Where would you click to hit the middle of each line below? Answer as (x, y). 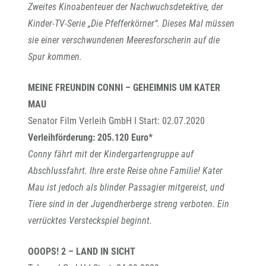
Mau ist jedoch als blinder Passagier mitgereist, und (126, 187)
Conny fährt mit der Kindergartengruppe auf (111, 154)
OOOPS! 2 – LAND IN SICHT (82, 251)
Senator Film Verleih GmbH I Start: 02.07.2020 (116, 121)
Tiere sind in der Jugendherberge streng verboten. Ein (129, 204)
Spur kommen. (55, 57)
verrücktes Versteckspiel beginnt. (90, 221)
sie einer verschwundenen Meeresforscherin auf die (124, 40)
